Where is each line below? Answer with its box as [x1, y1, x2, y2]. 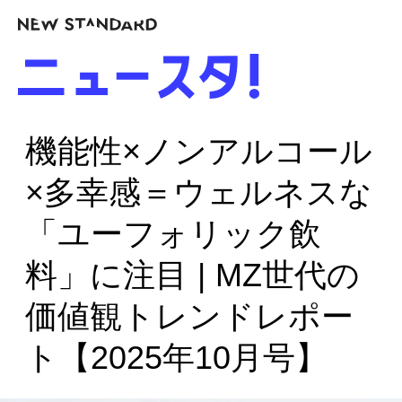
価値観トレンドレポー [25, 298, 354, 336]
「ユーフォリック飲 [25, 215, 321, 253]
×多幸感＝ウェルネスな [25, 174, 372, 212]
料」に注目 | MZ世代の [25, 257, 360, 294]
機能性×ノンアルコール [25, 133, 372, 170]
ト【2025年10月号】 [25, 339, 328, 377]
